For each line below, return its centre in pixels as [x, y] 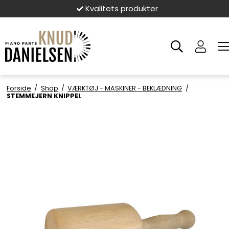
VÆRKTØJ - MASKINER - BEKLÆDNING [125, 88]
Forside [19, 88]
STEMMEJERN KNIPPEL [44, 96]
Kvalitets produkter [120, 8]
